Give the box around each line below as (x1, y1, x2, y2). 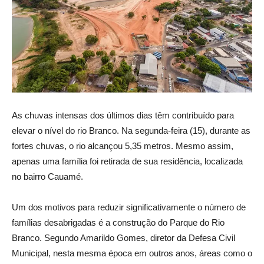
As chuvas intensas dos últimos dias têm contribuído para (12, 110, 234, 121)
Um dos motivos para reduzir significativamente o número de (12, 202, 246, 213)
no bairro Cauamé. (12, 171, 83, 182)
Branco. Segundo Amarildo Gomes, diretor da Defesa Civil (12, 233, 235, 243)
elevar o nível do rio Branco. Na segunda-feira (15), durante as (12, 126, 250, 136)
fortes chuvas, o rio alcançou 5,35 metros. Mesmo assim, (12, 141, 233, 151)
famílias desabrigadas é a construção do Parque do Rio (12, 217, 225, 228)
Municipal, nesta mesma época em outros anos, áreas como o (12, 248, 252, 259)
